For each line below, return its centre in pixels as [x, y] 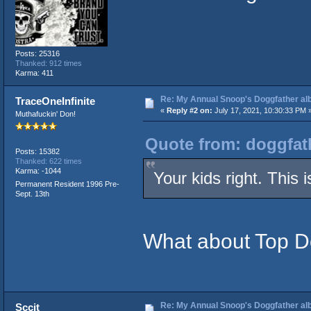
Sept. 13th [32, 193]
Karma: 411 [34, 73]
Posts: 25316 [37, 53]
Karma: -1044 [38, 170]
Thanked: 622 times [48, 161]
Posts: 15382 [37, 151]
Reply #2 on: [189, 110]
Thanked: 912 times [48, 63]
